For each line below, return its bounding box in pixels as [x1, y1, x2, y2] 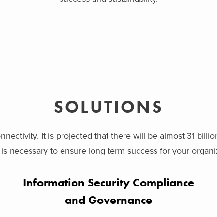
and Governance [65, 192, 152, 207]
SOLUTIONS [54, 96, 163, 118]
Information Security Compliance [23, 175, 194, 190]
